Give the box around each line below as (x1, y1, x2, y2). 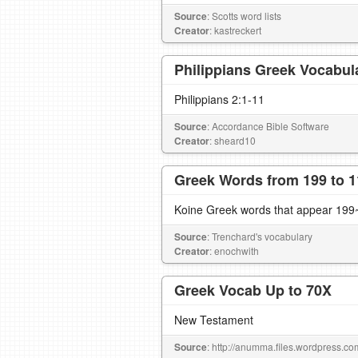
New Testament (174, 312, 253, 328)
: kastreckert (209, 23, 261, 37)
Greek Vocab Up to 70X (174, 280, 332, 300)
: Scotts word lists (207, 9, 281, 22)
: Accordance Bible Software (207, 119, 329, 133)
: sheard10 (209, 133, 256, 147)
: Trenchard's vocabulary (207, 229, 312, 243)
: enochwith (209, 244, 259, 257)
